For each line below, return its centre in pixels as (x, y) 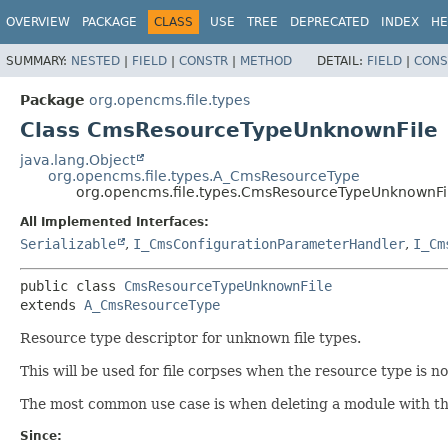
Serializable (68, 243)
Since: (41, 435)
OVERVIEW (38, 22)
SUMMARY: (38, 60)
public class (72, 285)
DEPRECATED (329, 22)
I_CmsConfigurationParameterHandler (269, 243)
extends (52, 304)
